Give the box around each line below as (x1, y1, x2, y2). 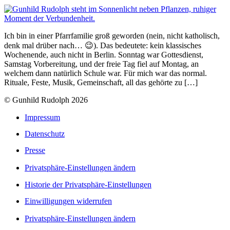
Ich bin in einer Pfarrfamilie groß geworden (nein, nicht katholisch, (4, 31, 220, 40)
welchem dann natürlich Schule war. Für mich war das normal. (4, 68, 207, 78)
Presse (25, 146, 45, 155)
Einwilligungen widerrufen (25, 197, 112, 206)
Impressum (25, 112, 60, 122)
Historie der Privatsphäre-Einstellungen (25, 180, 151, 189)
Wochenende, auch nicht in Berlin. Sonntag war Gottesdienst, (4, 50, 203, 59)
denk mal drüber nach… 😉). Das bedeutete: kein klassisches (4, 41, 201, 50)
